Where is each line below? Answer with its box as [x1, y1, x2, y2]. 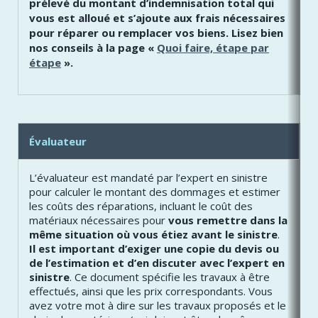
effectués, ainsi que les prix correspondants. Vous [29, 284, 273, 299]
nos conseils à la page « [29, 40, 157, 55]
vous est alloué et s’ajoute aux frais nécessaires [29, 10, 285, 25]
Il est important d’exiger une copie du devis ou [29, 241, 279, 256]
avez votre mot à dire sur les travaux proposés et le [29, 298, 286, 313]
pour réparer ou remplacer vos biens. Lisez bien [29, 25, 283, 40]
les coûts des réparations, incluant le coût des [29, 199, 253, 214]
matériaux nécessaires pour [29, 213, 168, 228]
